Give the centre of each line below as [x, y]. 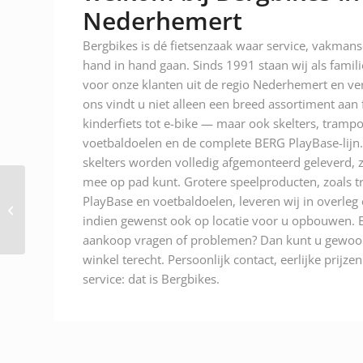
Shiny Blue [53, 218]
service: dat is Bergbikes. [151, 278]
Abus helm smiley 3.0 [79, 201]
